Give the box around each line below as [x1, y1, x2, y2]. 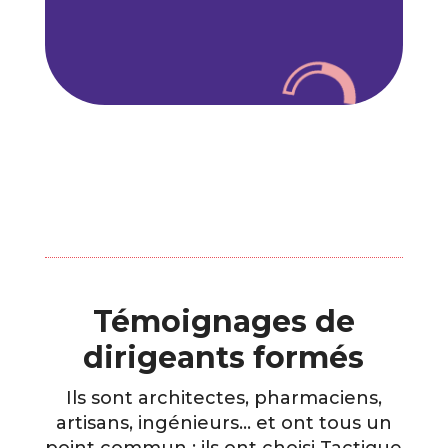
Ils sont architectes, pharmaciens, [65, 386, 382, 409]
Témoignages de [92, 302, 355, 340]
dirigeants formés [83, 338, 365, 376]
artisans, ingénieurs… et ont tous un [55, 411, 392, 434]
